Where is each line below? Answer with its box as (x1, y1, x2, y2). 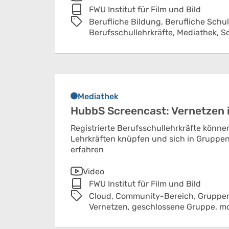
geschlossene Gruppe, (132, 202, 219, 212)
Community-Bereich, (116, 191, 198, 201)
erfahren (71, 145, 104, 154)
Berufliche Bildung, (89, 17, 165, 27)
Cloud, (89, 191, 116, 201)
